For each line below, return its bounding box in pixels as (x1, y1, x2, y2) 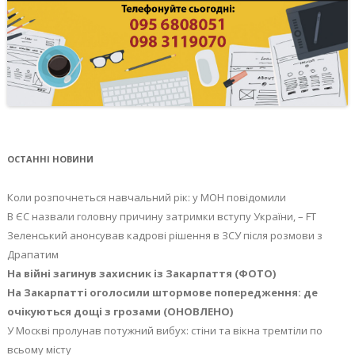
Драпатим (6, 247, 59, 262)
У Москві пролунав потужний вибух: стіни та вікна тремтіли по (6, 323, 323, 338)
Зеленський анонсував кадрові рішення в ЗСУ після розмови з (6, 228, 323, 243)
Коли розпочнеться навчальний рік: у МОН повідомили (6, 190, 286, 205)
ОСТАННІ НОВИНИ (6, 153, 94, 166)
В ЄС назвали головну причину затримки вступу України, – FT (6, 209, 316, 224)
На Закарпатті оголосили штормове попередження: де (6, 285, 318, 300)
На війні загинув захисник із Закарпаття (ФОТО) (6, 266, 276, 281)
